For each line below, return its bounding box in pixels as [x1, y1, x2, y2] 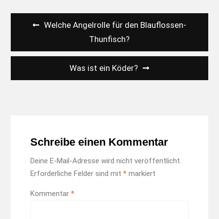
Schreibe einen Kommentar [30, 136, 168, 149]
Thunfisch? [89, 34, 130, 44]
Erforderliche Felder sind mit [30, 169, 123, 178]
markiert [126, 169, 155, 178]
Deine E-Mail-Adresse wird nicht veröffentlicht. [30, 156, 181, 166]
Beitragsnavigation [10, 14, 120, 27]
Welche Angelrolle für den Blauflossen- [44, 20, 186, 30]
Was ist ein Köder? [69, 63, 138, 73]
